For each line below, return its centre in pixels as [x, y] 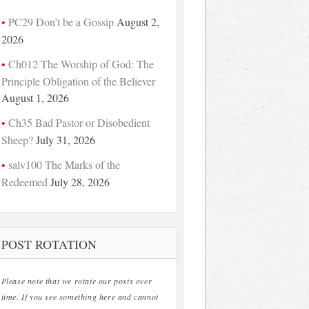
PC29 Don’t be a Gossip [61, 21]
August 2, [138, 21]
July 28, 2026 [80, 181]
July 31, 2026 [65, 139]
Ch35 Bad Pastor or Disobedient [79, 122]
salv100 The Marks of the [64, 164]
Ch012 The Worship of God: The [81, 63]
